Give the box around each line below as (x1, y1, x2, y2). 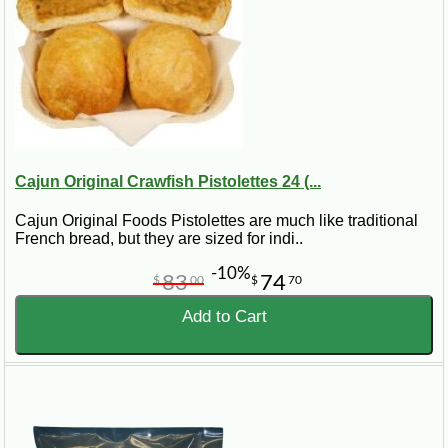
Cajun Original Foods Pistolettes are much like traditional (15, 212, 418, 230)
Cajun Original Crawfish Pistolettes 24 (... (15, 173, 321, 191)
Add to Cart (181, 307, 267, 327)
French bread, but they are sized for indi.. (15, 230, 303, 248)
